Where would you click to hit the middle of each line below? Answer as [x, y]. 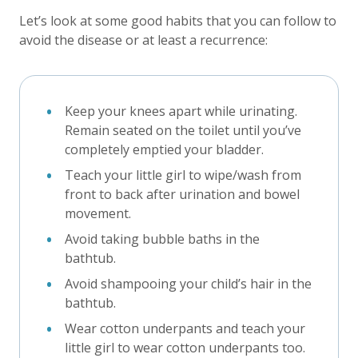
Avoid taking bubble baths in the [162, 239]
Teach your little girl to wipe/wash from [183, 175]
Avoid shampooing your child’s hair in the [188, 283]
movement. [98, 213]
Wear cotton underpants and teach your [185, 328]
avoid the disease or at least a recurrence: [143, 40]
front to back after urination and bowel [182, 194]
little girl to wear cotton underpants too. [185, 347]
